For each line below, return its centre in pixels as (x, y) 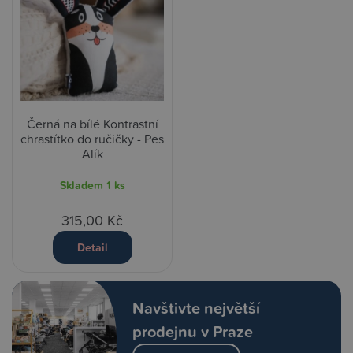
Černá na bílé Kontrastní (92, 124)
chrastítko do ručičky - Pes (92, 139)
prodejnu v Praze (192, 332)
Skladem (83, 186)
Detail (92, 248)
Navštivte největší (196, 308)
